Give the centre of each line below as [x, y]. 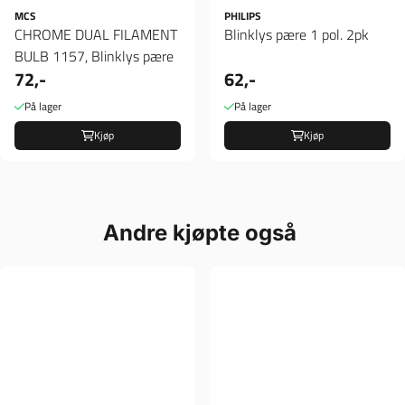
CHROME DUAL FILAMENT [96, 35]
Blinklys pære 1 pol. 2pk [297, 35]
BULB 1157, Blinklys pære [94, 57]
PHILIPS [243, 16]
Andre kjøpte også [202, 233]
